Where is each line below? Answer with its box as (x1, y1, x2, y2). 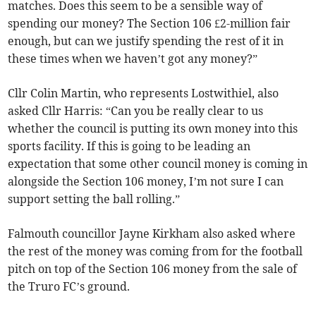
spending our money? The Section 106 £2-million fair (8, 16, 291, 30)
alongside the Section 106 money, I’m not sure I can (8, 174, 284, 188)
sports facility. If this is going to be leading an (8, 138, 251, 153)
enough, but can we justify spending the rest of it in (8, 33, 284, 48)
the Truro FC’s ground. (8, 279, 130, 293)
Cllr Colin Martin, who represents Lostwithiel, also (8, 85, 279, 100)
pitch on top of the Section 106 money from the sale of (8, 261, 298, 276)
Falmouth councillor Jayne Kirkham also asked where (8, 226, 296, 241)
